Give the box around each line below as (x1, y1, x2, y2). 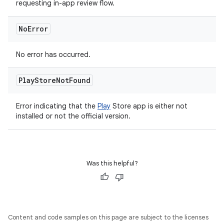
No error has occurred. (16, 50, 90, 59)
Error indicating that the (16, 101, 97, 110)
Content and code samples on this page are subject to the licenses (8, 213, 208, 221)
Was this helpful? (86, 159, 138, 167)
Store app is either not (110, 101, 187, 110)
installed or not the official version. (16, 111, 130, 120)
